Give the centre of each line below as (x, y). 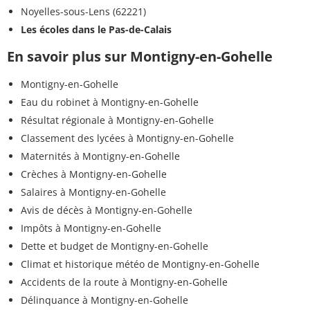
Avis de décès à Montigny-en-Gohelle (107, 210)
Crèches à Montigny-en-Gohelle (94, 174)
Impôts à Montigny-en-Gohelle (91, 228)
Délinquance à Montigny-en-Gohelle (104, 300)
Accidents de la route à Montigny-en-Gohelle (124, 282)
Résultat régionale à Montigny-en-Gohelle (117, 120)
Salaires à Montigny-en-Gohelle (93, 192)
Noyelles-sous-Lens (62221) (83, 12)
